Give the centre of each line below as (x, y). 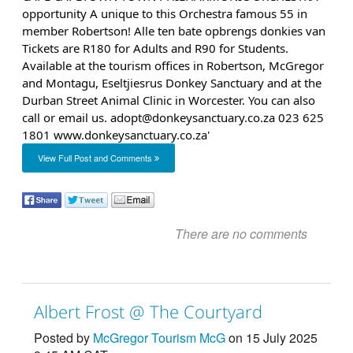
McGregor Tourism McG (159, 338)
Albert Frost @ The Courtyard (148, 312)
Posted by (63, 338)
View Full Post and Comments (96, 157)
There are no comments (242, 233)
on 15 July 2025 (271, 338)
